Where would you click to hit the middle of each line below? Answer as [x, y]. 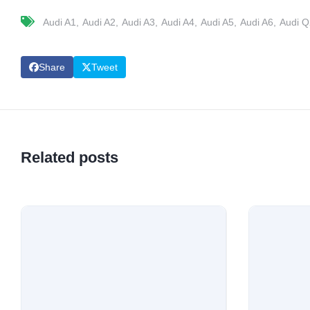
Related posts [70, 157]
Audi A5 [217, 22]
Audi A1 [60, 22]
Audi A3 [138, 22]
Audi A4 [178, 22]
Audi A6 [257, 22]
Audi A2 [99, 22]
